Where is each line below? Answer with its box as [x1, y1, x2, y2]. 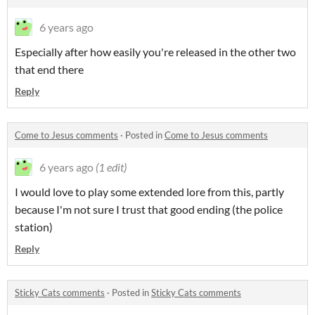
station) [15, 220, 53, 233]
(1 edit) [96, 160, 127, 174]
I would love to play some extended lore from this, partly [15, 185, 284, 198]
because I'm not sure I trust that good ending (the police [15, 202, 283, 216]
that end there [15, 63, 84, 76]
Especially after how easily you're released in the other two [15, 45, 296, 58]
